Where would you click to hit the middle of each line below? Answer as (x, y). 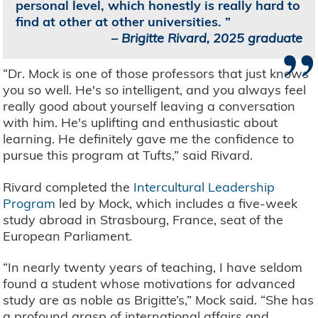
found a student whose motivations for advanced (149, 284)
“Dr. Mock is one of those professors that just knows (156, 74)
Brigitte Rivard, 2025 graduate (212, 38)
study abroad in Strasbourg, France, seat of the (143, 219)
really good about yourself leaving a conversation (149, 106)
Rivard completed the (68, 187)
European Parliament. (68, 236)
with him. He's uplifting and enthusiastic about (141, 123)
